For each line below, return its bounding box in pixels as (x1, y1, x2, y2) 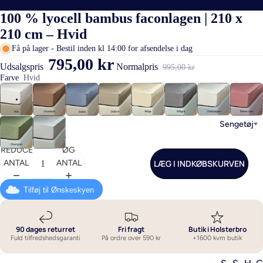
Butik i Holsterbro (188, 224, 247, 234)
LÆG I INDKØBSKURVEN (154, 158, 245, 169)
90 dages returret (16, 224, 76, 234)
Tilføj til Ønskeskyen (23, 186, 94, 195)
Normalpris (116, 62, 160, 72)
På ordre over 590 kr (102, 234, 161, 242)
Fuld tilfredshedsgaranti (11, 234, 81, 242)
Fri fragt (118, 224, 145, 234)
